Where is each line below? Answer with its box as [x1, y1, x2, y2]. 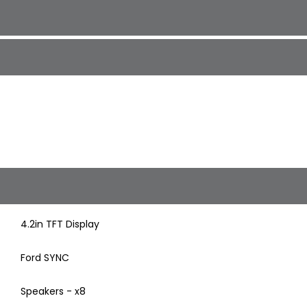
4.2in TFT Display [20, 217, 99, 232]
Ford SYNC [20, 251, 69, 265]
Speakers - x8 [20, 284, 86, 299]
